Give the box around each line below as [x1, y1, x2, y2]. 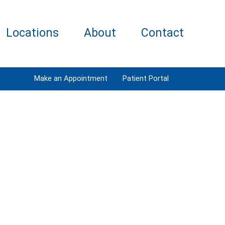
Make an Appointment [34, 74, 107, 83]
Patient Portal [123, 74, 169, 83]
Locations [6, 26, 59, 40]
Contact [141, 26, 184, 40]
